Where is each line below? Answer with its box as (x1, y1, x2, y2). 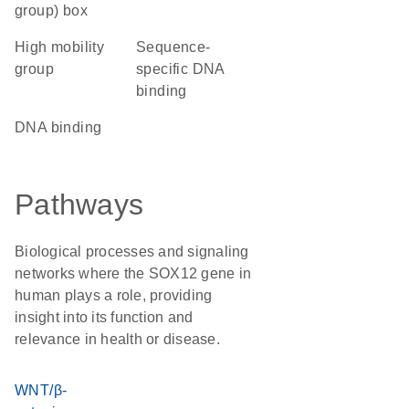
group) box (15, 3, 89, 18)
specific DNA (136, 61, 225, 77)
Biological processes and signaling (15, 244, 249, 259)
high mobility (15, 39, 26, 55)
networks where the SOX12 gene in (15, 266, 251, 281)
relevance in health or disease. (15, 331, 220, 347)
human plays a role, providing (15, 288, 213, 303)
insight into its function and (15, 309, 194, 325)
